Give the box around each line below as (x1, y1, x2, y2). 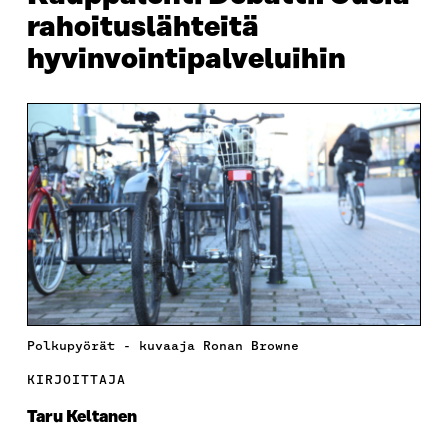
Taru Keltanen (26, 407, 137, 426)
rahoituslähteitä (26, 12, 259, 43)
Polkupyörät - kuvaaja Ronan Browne (26, 337, 299, 353)
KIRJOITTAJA (26, 371, 126, 387)
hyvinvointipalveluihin (26, 44, 346, 75)
